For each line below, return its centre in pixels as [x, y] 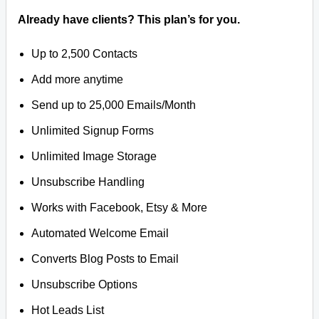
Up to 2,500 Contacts [85, 54]
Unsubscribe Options [85, 284]
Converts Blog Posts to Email [105, 259]
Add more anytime [78, 79]
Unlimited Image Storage [94, 156]
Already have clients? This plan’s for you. [129, 20]
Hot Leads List [68, 310]
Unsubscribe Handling [88, 182]
